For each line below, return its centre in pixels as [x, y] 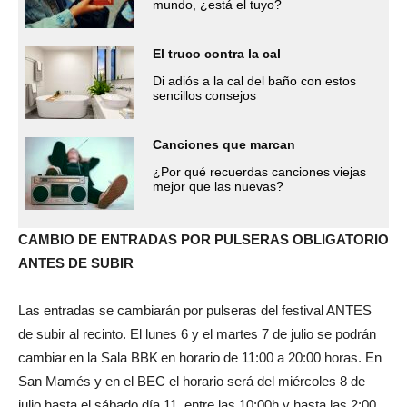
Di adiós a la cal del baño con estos [254, 80]
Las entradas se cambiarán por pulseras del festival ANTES [195, 310]
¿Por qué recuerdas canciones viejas [259, 171]
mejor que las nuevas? [218, 186]
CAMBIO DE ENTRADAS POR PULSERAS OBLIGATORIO [203, 239]
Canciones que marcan [224, 144]
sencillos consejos [204, 95]
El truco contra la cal [217, 53]
